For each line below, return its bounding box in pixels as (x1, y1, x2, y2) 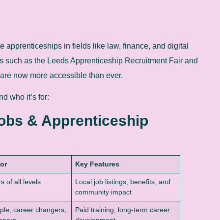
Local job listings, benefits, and (75, 177, 171, 186)
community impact (75, 188, 132, 196)
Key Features (75, 160, 120, 168)
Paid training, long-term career (75, 205, 170, 214)
